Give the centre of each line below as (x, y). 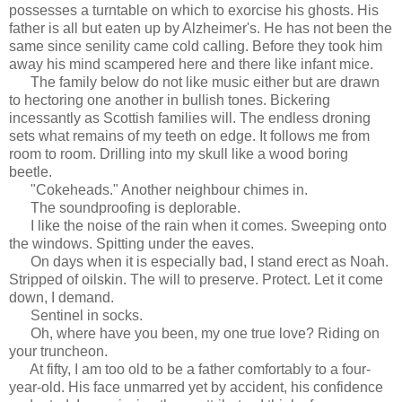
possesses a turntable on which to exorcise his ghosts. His (194, 10)
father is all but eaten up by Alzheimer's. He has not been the (201, 28)
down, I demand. (61, 297)
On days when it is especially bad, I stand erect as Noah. (199, 261)
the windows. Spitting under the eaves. (131, 243)
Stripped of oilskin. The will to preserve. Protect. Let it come (196, 279)
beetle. (31, 171)
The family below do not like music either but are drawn (194, 82)
